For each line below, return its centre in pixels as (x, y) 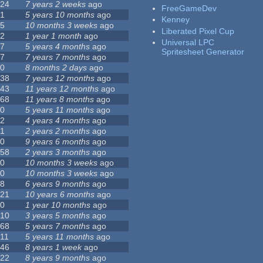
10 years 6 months (60, 195)
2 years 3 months (58, 152)
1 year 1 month (54, 36)
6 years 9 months (58, 184)
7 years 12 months (60, 78)
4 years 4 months (58, 121)
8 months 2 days (56, 68)
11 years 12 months (62, 89)
